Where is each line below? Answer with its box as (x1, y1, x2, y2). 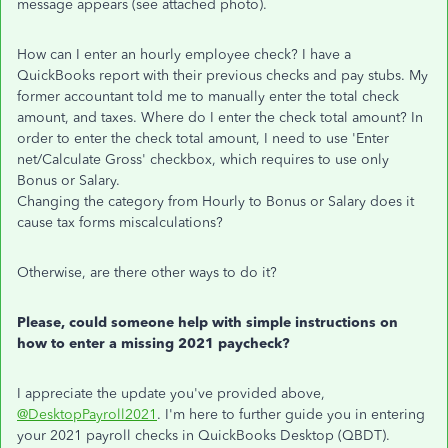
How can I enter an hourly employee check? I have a (17, 46, 351, 63)
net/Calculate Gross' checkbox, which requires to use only (17, 151, 389, 168)
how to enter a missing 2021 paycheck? (17, 335, 290, 352)
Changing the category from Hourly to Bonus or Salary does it (17, 193, 414, 210)
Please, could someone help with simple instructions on (17, 314, 398, 331)
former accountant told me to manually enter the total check (17, 88, 399, 105)
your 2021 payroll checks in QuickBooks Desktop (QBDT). (17, 427, 390, 444)
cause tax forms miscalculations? (17, 214, 227, 231)
